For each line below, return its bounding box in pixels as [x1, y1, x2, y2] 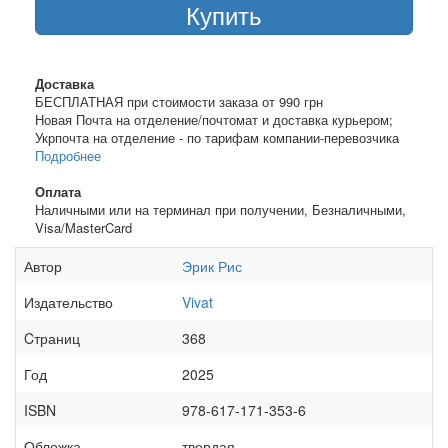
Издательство [24, 291, 113, 312]
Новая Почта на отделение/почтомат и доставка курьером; [35, 109, 393, 129]
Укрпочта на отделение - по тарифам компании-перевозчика [35, 127, 399, 147]
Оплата [35, 181, 81, 201]
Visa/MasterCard [35, 217, 132, 237]
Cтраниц [24, 327, 80, 348]
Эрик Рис [182, 255, 242, 276]
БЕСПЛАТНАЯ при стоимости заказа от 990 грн [35, 91, 323, 111]
